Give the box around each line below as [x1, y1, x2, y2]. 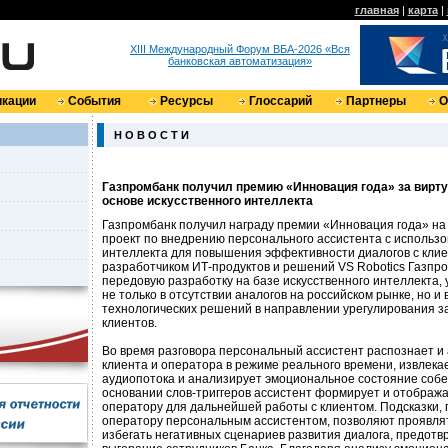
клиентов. [102, 316, 157, 330]
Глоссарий [248, 94, 312, 108]
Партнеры [345, 94, 406, 108]
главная [354, 4, 399, 16]
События [68, 94, 121, 108]
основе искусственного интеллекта [102, 194, 313, 208]
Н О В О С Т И [114, 129, 189, 141]
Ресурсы [159, 94, 213, 108]
